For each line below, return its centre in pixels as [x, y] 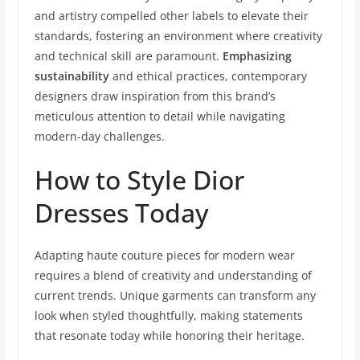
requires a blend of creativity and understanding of [173, 275]
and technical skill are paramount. [128, 56]
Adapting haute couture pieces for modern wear [164, 255]
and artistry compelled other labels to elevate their [171, 16]
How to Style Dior [139, 180]
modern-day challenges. [99, 136]
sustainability [72, 76]
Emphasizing [257, 56]
